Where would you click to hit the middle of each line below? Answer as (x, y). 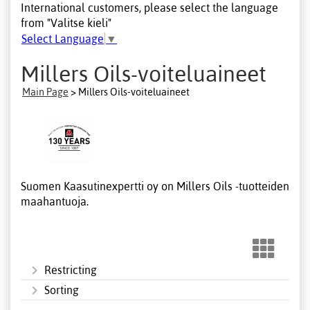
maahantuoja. (55, 201)
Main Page (45, 92)
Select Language (63, 39)
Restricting (71, 270)
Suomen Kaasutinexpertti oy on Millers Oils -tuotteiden (155, 186)
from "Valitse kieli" (66, 22)
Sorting (62, 290)
